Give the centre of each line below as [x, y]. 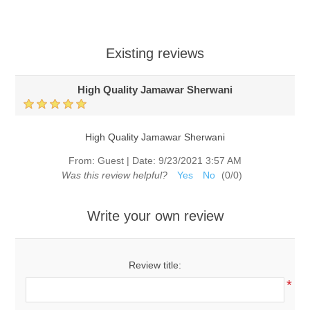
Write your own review [155, 216]
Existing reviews [155, 54]
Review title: [155, 265]
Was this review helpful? [114, 175]
